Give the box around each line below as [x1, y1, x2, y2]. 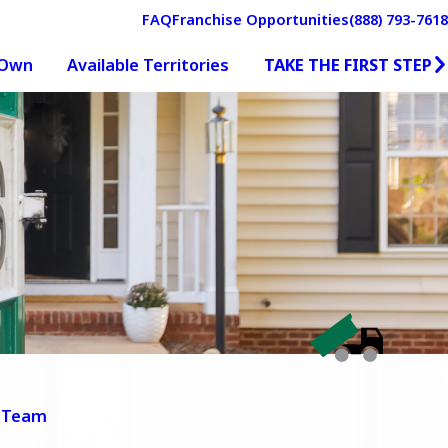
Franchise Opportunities [172, 8, 349, 29]
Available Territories [67, 53, 230, 77]
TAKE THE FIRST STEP [263, 52, 432, 76]
